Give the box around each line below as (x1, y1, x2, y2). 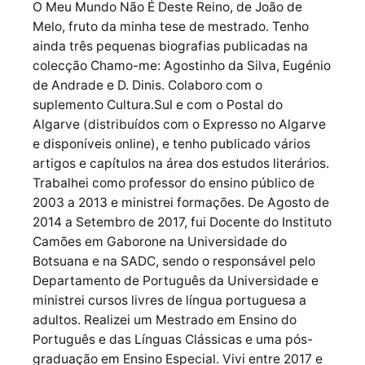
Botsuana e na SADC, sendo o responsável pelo (33, 253, 315, 269)
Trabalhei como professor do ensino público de (33, 174, 314, 191)
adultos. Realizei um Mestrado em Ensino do (33, 311, 297, 328)
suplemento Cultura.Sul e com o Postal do (33, 96, 283, 112)
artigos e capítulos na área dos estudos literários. (33, 155, 329, 171)
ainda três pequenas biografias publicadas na (33, 37, 308, 54)
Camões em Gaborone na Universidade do (33, 233, 287, 249)
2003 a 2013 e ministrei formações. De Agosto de (33, 194, 329, 210)
